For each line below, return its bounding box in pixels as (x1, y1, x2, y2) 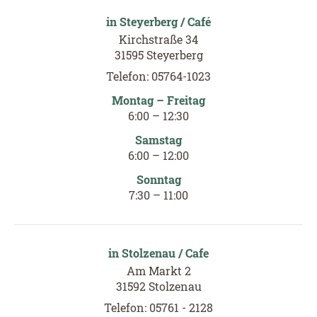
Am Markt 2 (126, 263, 191, 278)
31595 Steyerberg (114, 47, 203, 62)
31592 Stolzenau (115, 278, 202, 294)
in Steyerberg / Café (106, 13, 211, 29)
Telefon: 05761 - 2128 (104, 299, 213, 315)
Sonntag (136, 171, 181, 187)
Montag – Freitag (112, 92, 205, 108)
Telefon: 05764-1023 (106, 68, 211, 83)
